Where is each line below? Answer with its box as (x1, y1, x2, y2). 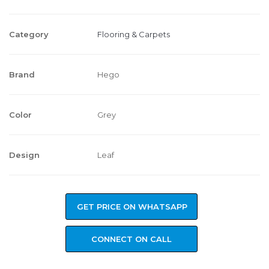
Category (9, 29, 49, 40)
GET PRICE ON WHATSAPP (77, 202, 187, 212)
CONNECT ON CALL (91, 234, 172, 244)
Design (9, 150, 40, 160)
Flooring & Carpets (97, 29, 170, 40)
